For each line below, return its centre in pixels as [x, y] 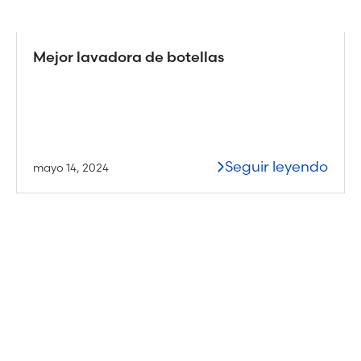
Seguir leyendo [276, 166]
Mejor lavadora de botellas [129, 56]
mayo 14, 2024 [71, 167]
